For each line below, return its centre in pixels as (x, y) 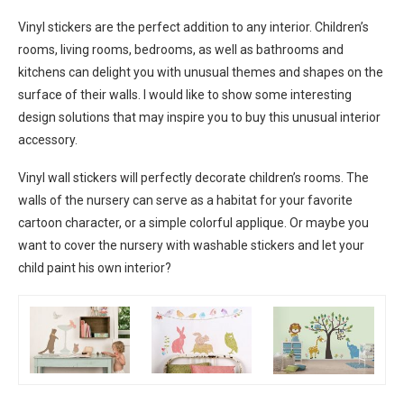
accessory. (48, 140)
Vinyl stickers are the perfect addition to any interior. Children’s (193, 28)
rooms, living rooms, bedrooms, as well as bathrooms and (181, 50)
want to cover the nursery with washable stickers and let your (191, 246)
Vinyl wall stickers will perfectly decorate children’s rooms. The (193, 178)
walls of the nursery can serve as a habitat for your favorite (185, 201)
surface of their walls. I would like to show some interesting (185, 95)
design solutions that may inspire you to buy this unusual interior (199, 118)
